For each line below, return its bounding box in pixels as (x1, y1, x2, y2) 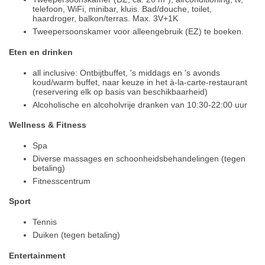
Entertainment (9, 250, 66, 260)
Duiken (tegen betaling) (33, 230, 120, 240)
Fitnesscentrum (33, 176, 91, 186)
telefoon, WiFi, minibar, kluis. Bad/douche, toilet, (33, 4, 212, 14)
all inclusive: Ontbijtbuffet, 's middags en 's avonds (33, 67, 220, 77)
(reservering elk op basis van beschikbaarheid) (33, 86, 208, 96)
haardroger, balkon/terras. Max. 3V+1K (33, 14, 178, 24)
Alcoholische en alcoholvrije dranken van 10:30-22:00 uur (33, 99, 247, 109)
